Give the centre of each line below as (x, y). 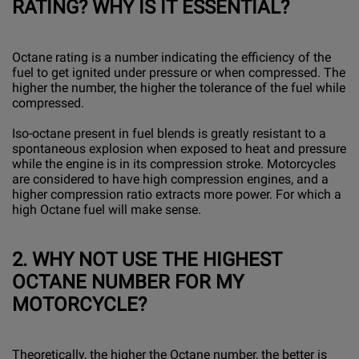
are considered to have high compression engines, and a (170, 179)
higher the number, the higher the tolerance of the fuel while (179, 88)
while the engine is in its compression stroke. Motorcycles (174, 164)
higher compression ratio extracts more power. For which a (177, 195)
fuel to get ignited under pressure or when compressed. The (179, 73)
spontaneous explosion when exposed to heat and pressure (179, 149)
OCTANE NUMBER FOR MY (128, 282)
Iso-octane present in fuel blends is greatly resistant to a (169, 134)
